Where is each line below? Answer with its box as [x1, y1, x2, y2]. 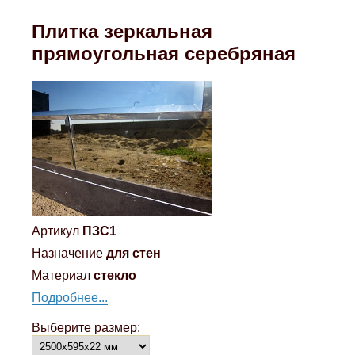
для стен [106, 246, 162, 260]
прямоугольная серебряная [32, 42, 296, 64]
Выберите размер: [32, 320, 141, 334]
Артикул [32, 223, 80, 238]
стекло [94, 268, 137, 282]
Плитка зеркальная [32, 20, 213, 42]
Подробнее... [32, 290, 109, 304]
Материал [32, 268, 91, 282]
